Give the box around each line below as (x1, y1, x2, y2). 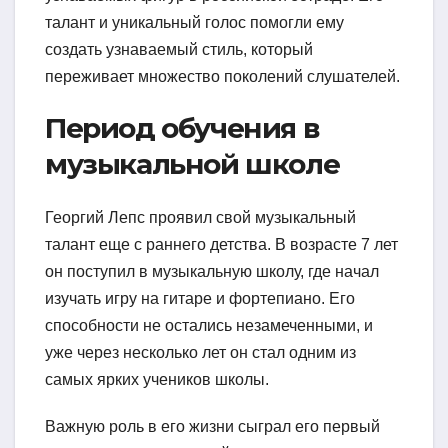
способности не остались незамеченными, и (45, 317, 373, 335)
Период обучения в (45, 110, 320, 145)
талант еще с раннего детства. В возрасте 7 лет (45, 236, 398, 254)
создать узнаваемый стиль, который (45, 40, 313, 58)
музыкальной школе (45, 146, 340, 181)
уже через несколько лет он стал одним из (45, 344, 356, 362)
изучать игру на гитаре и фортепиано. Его (45, 290, 355, 308)
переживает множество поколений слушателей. (45, 67, 400, 85)
